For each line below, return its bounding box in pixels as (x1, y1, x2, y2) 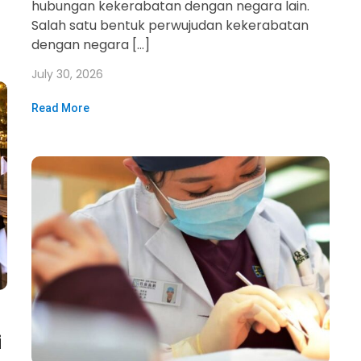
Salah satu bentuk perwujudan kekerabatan (31, 16, 309, 35)
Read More (31, 102, 89, 114)
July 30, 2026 (31, 66, 103, 82)
